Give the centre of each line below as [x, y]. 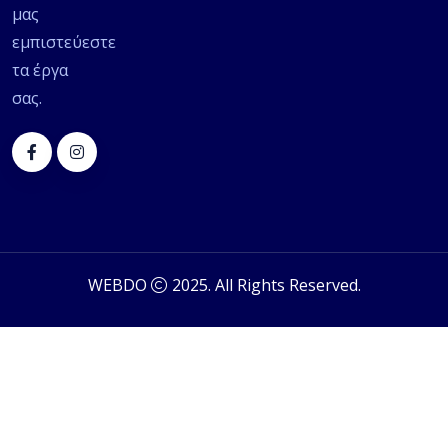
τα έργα [40, 70]
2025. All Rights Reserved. [264, 285]
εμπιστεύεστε [64, 42]
